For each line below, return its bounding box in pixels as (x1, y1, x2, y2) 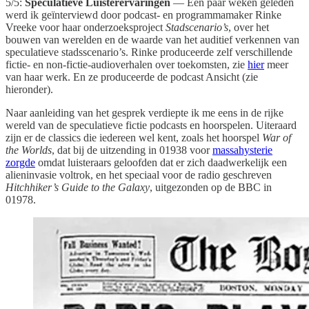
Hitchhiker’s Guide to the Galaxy (6, 181, 150, 194)
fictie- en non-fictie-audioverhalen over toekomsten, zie (6, 59, 248, 71)
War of (262, 132, 291, 144)
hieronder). (6, 83, 53, 96)
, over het (228, 21, 269, 34)
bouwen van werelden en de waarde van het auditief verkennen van (6, 34, 299, 46)
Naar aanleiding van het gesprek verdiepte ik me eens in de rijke (6, 107, 283, 119)
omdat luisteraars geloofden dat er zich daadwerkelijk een (35, 157, 287, 169)
